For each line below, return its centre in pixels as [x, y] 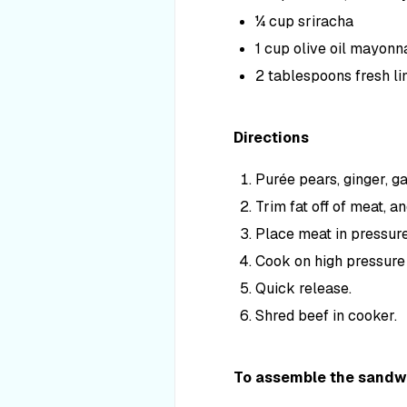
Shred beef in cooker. [326, 316]
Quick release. [303, 288]
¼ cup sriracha [304, 21]
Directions [271, 138]
